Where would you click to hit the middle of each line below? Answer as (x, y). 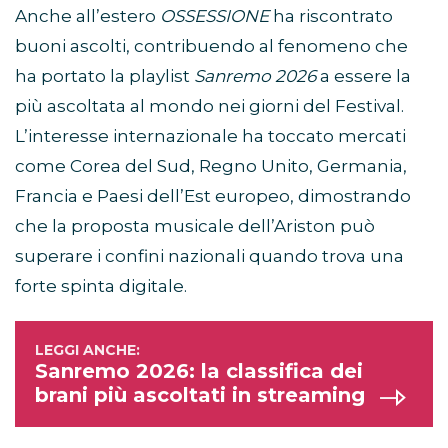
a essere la (363, 76)
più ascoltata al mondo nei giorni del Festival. (209, 106)
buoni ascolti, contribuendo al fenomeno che (211, 46)
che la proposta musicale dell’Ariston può (195, 226)
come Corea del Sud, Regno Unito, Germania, (211, 166)
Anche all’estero (87, 16)
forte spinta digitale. (101, 286)
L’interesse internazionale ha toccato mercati (210, 136)
